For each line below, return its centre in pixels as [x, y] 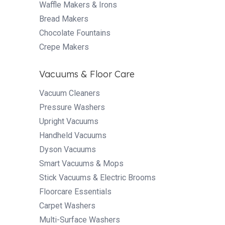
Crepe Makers [64, 47]
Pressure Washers [72, 107]
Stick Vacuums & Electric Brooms [97, 177]
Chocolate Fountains [75, 33]
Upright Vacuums [69, 121]
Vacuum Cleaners [70, 93]
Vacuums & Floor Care [87, 74]
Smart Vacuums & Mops [81, 163]
